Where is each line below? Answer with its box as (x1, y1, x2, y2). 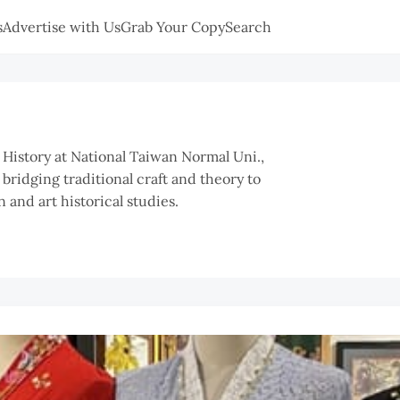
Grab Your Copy (121, 17, 225, 36)
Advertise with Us (3, 17, 121, 36)
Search (225, 17, 271, 36)
